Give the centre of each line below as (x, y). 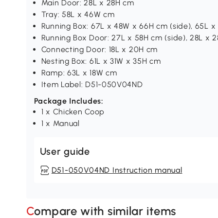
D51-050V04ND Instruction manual (117, 170)
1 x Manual (60, 124)
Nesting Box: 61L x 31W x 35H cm (101, 61)
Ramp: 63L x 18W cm (79, 73)
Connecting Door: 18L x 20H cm (100, 50)
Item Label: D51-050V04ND (92, 85)
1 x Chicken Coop (73, 112)
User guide (65, 152)
